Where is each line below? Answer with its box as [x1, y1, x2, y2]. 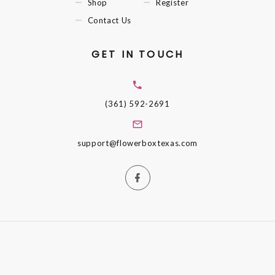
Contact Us [87, 15, 131, 25]
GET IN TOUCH [91, 47, 184, 61]
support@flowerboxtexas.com [77, 138, 198, 149]
